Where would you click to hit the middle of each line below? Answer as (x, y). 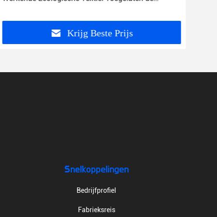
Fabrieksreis (96, 210)
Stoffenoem (22, 10)
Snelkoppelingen (96, 170)
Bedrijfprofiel (97, 190)
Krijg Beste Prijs (100, 33)
